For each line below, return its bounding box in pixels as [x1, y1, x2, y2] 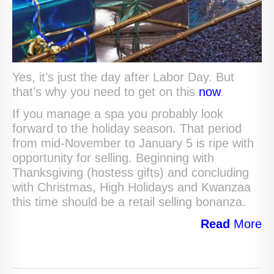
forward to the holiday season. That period [12, 121, 242, 135]
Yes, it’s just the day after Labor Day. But [12, 70, 234, 84]
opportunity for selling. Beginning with [12, 150, 214, 165]
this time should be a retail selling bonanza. [12, 194, 246, 209]
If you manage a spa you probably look [12, 106, 223, 120]
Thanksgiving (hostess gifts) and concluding [12, 165, 249, 179]
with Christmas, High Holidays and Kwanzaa [12, 180, 251, 194]
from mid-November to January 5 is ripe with [12, 136, 254, 150]
